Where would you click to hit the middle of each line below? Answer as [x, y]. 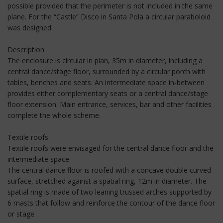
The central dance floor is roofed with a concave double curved [109, 170]
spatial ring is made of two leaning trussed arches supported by [110, 192]
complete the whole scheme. [54, 115]
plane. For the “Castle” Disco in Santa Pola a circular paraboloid [109, 16]
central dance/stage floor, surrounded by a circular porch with [107, 71]
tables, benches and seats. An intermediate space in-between [106, 82]
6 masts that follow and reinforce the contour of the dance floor [111, 203]
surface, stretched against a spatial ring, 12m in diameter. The [107, 181]
